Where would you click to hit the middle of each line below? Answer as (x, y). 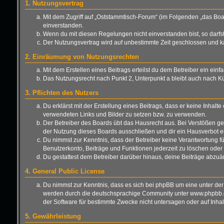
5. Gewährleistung (53, 216)
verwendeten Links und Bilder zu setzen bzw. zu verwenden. (124, 115)
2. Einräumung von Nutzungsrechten (82, 57)
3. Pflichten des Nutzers (61, 93)
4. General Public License (64, 172)
